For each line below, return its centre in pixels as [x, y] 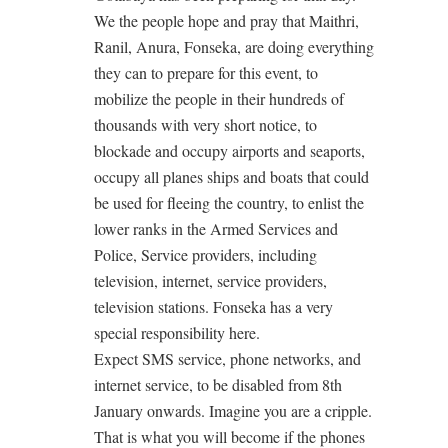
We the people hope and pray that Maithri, [226, 21]
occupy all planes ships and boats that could [231, 177]
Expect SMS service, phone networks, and [227, 359]
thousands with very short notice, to [205, 125]
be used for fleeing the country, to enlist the [229, 203]
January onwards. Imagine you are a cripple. [233, 411]
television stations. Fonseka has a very [213, 307]
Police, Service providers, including [205, 255]
